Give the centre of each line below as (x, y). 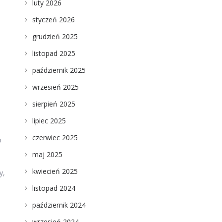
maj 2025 (47, 154)
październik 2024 (59, 205)
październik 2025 (59, 70)
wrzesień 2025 (55, 87)
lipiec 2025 (49, 121)
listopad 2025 (54, 53)
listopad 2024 (54, 188)
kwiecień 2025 (55, 171)
